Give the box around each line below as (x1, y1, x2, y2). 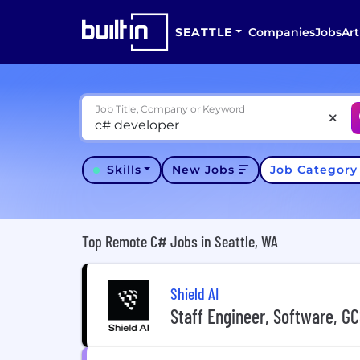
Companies (247, 25, 315, 39)
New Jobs (172, 162, 235, 177)
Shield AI (170, 283, 219, 303)
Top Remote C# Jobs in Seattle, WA (82, 231, 278, 251)
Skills (106, 162, 141, 177)
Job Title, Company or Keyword (96, 103, 246, 115)
